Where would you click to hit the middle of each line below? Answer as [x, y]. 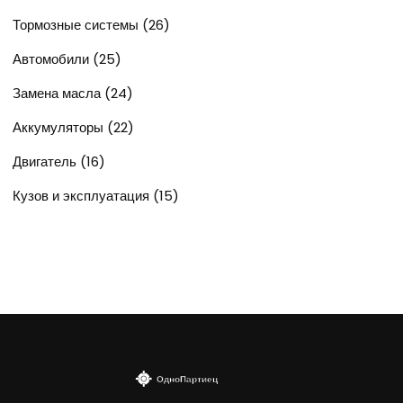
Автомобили [53, 58]
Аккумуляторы [60, 127]
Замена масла [58, 93]
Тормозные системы [77, 24]
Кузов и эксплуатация [83, 195]
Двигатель [46, 161]
